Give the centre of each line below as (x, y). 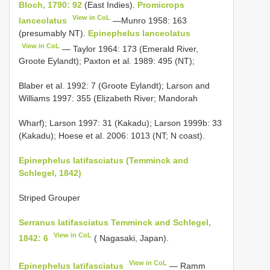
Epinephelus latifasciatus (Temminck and (104, 161)
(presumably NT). (53, 33)
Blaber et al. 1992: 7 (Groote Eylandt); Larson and (114, 86)
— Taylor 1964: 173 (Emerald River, (129, 49)
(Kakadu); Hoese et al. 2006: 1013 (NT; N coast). (112, 136)
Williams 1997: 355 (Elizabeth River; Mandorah (108, 99)
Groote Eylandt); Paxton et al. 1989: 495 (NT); (107, 61)
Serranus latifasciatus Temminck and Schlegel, (115, 223)
